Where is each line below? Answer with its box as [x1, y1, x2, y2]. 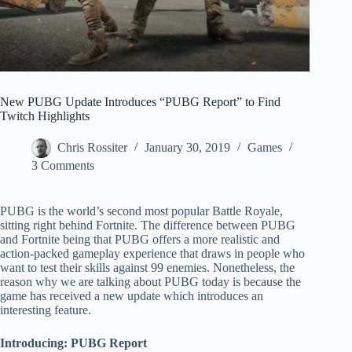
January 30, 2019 [145, 141, 230, 155]
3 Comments [31, 159, 94, 173]
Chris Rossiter [57, 141, 127, 155]
